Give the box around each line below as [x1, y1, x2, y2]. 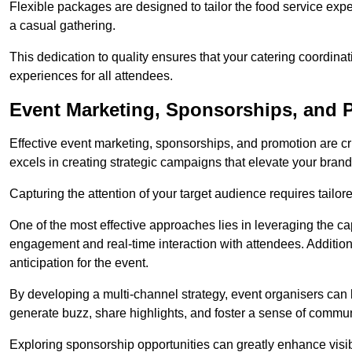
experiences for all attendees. [9, 69, 173, 83]
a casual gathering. [9, 19, 115, 33]
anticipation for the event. [9, 256, 148, 270]
